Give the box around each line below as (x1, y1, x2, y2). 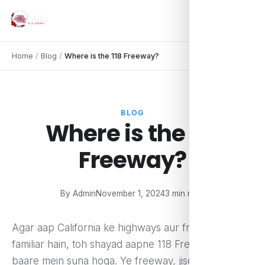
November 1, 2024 (96, 189, 165, 198)
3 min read (165, 189, 205, 198)
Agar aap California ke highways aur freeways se (12, 222, 239, 234)
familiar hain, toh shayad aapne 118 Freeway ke (12, 238, 229, 250)
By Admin (60, 189, 96, 198)
